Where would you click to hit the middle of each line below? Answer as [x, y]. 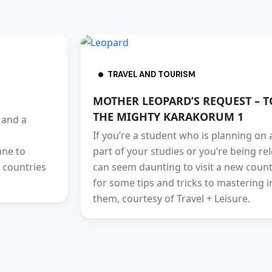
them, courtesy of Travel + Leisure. [172, 199]
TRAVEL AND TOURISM [151, 74]
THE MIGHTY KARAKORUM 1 [168, 117]
